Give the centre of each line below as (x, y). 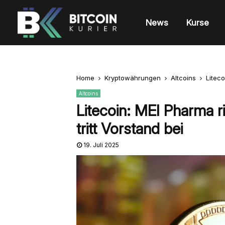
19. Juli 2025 (101, 145)
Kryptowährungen (133, 78)
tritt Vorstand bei (130, 129)
